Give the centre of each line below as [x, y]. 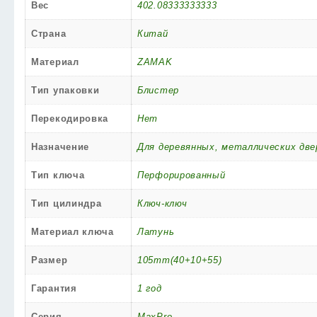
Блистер [158, 90]
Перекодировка [70, 119]
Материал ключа [73, 232]
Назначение [60, 147]
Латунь [156, 232]
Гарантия [54, 288]
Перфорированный [181, 175]
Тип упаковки [65, 90]
